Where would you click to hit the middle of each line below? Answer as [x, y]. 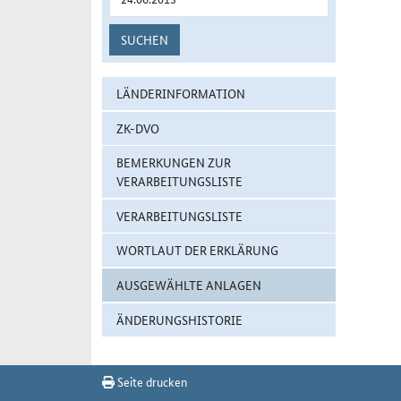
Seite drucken [151, 381]
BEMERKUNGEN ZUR [174, 162]
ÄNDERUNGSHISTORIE [179, 319]
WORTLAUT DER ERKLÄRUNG [197, 250]
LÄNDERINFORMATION [181, 93]
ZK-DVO [138, 128]
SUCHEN [145, 39]
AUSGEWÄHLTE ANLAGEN [189, 284]
